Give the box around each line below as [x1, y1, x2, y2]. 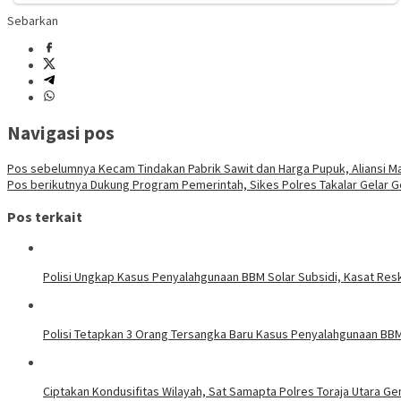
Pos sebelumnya [7, 160, 96, 177]
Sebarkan [7, 12, 58, 29]
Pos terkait [7, 207, 82, 226]
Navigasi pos [7, 121, 115, 146]
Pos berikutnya [7, 176, 88, 193]
